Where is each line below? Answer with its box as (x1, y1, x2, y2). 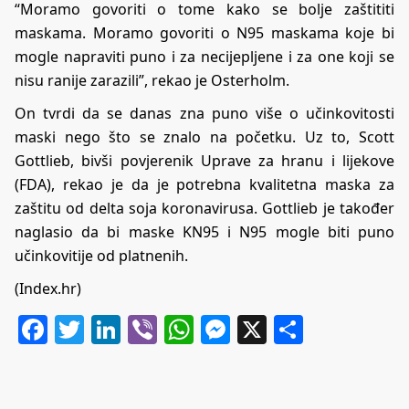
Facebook (47, 309, 178, 349)
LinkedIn (121, 309, 240, 349)
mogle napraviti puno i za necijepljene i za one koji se (15, 46, 394, 67)
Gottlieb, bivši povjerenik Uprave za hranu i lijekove (15, 150, 394, 171)
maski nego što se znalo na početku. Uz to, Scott (15, 126, 394, 147)
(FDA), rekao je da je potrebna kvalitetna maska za (15, 173, 394, 194)
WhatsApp (194, 309, 335, 349)
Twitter (84, 309, 180, 349)
